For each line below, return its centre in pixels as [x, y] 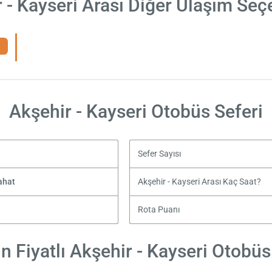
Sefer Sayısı [160, 154]
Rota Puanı [159, 209]
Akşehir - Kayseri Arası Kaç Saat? [200, 182]
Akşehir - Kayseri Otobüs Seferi [136, 111]
